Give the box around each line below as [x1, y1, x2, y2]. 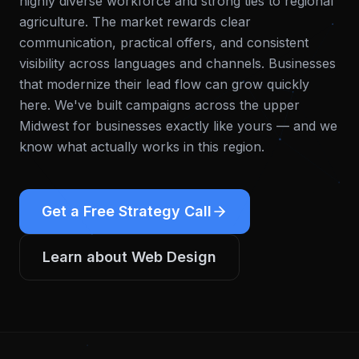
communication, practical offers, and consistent [19, 34, 309, 50]
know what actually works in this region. [19, 139, 264, 155]
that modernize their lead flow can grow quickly [19, 76, 309, 92]
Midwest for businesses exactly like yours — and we [19, 118, 337, 134]
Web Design [131, 248, 216, 265]
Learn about [42, 248, 131, 265]
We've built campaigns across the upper [50, 97, 300, 113]
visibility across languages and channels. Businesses [19, 55, 336, 71]
